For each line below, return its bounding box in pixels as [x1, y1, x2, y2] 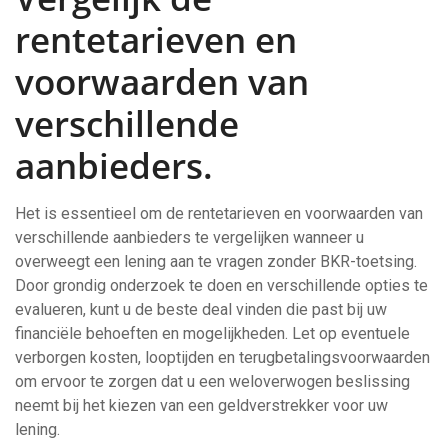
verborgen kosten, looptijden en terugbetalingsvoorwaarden [15, 348, 430, 367]
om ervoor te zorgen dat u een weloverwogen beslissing [15, 372, 410, 391]
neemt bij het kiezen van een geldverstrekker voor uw [15, 396, 388, 415]
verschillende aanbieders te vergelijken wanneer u [15, 228, 364, 247]
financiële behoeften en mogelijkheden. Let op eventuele [15, 324, 410, 343]
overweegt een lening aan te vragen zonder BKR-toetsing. [15, 252, 417, 271]
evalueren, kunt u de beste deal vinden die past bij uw [15, 300, 387, 319]
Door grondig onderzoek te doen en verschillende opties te [15, 276, 428, 295]
